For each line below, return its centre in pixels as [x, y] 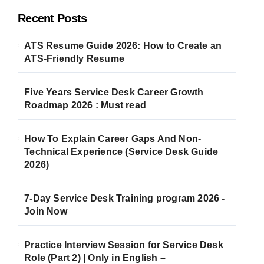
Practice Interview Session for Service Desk [124, 245]
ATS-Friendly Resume [75, 59]
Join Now [46, 211]
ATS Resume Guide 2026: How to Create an [123, 46]
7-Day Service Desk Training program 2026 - [125, 198]
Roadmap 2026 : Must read [85, 105]
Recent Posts [52, 18]
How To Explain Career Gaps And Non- [113, 139]
